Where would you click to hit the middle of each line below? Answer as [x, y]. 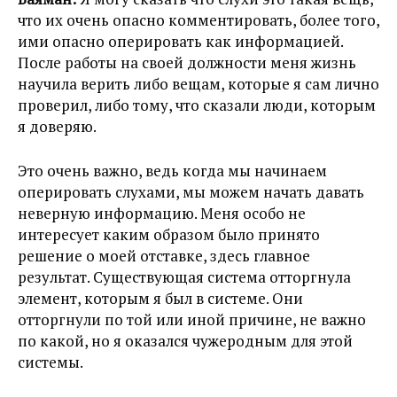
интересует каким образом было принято [169, 235]
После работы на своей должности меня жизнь [187, 63]
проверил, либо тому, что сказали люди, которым [197, 105]
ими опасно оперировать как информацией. [180, 42]
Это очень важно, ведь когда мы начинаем [172, 171]
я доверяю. [57, 127]
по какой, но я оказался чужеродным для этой [185, 341]
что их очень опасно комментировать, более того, [198, 20]
